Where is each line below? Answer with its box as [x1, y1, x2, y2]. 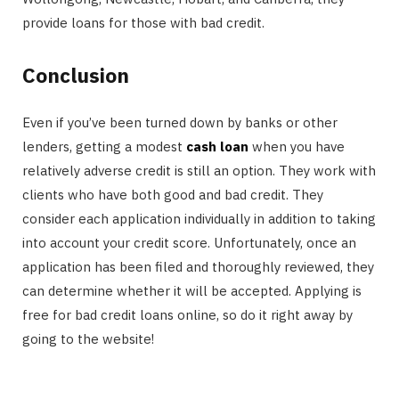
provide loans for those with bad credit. [22, 14, 265, 32]
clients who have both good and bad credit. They [22, 185, 323, 203]
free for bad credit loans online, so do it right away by [22, 305, 353, 323]
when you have [248, 137, 345, 155]
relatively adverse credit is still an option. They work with [22, 161, 376, 179]
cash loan [186, 137, 248, 155]
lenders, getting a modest [22, 137, 186, 155]
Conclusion [22, 61, 129, 88]
